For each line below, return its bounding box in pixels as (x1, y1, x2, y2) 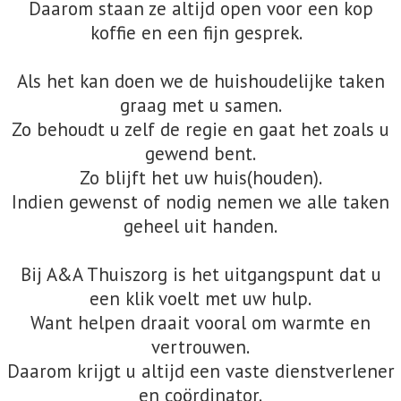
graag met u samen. (119, 93, 282, 117)
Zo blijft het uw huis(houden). (79, 166, 322, 190)
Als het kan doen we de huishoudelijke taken (16, 69, 385, 93)
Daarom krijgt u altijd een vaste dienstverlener (6, 359, 395, 383)
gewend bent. (145, 141, 256, 166)
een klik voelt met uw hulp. (90, 286, 311, 311)
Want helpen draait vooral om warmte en (30, 311, 371, 335)
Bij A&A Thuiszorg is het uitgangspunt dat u (20, 262, 381, 286)
